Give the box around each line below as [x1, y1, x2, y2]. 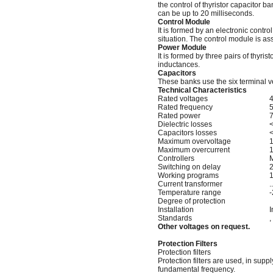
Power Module [157, 43, 207, 52]
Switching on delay [157, 163, 221, 171]
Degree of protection [157, 197, 225, 205]
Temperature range [157, 188, 221, 197]
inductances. [157, 60, 200, 69]
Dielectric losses [157, 120, 212, 129]
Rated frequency [157, 103, 213, 112]
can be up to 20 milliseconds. [157, 9, 254, 18]
